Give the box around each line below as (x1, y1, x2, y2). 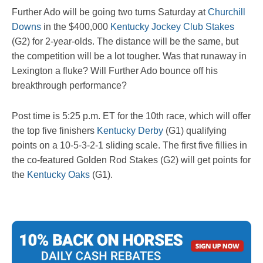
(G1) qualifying (163, 125, 227, 136)
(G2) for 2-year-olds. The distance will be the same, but (12, 36, 238, 46)
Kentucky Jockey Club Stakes (110, 21, 234, 32)
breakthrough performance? (12, 80, 127, 90)
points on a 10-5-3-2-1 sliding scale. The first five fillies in (12, 140, 247, 150)
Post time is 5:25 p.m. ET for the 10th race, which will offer (12, 110, 251, 121)
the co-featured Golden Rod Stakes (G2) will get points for (12, 154, 251, 165)
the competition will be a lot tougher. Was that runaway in (12, 50, 247, 61)
